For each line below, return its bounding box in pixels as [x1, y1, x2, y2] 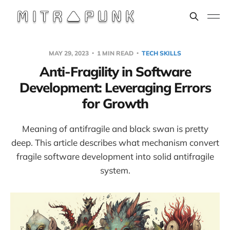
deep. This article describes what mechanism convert [11, 137, 219, 148]
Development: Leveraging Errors [19, 79, 211, 96]
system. [100, 165, 130, 176]
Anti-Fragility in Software [39, 63, 191, 80]
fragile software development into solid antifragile [16, 151, 214, 162]
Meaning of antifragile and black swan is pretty [22, 123, 208, 134]
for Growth [82, 95, 148, 112]
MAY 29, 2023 [49, 49, 90, 57]
